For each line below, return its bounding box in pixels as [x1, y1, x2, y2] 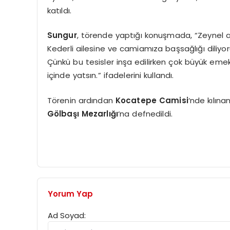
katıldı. [47, 5, 71, 16]
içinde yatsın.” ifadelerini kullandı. [47, 70, 174, 81]
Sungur [47, 30, 77, 41]
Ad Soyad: [48, 209, 86, 221]
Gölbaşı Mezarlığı [47, 108, 119, 119]
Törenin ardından [47, 94, 116, 106]
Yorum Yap [48, 188, 93, 199]
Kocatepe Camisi [115, 94, 188, 106]
